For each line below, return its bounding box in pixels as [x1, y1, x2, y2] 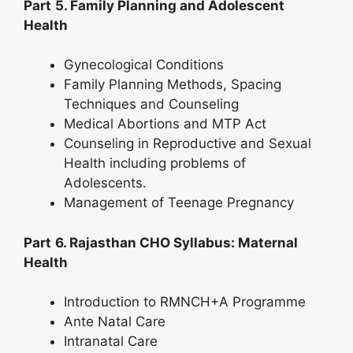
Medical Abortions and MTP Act [64, 116, 266, 132]
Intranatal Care [64, 333, 158, 349]
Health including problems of [64, 155, 246, 171]
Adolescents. [64, 175, 147, 191]
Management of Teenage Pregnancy [64, 195, 294, 210]
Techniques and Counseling [64, 96, 239, 112]
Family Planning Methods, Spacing [64, 76, 281, 92]
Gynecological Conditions [64, 57, 224, 72]
